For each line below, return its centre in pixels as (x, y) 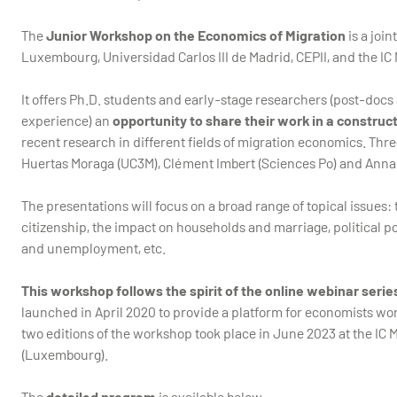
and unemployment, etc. (93, 248)
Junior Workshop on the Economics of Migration (195, 35)
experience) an (66, 121)
